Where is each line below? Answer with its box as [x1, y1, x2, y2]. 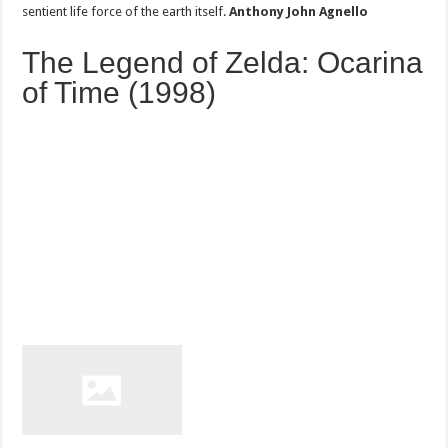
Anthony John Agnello [229, 3, 369, 19]
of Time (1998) [22, 75, 225, 109]
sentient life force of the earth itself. [22, 3, 230, 19]
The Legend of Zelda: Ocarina [22, 45, 424, 79]
